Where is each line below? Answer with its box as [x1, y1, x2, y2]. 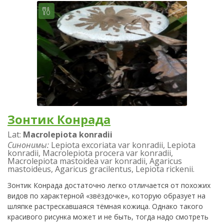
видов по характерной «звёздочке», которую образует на [7, 190, 205, 200]
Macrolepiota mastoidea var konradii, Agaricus [7, 155, 182, 166]
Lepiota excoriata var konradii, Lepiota [49, 139, 195, 150]
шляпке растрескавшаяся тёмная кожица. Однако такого [7, 201, 203, 211]
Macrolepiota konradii [23, 128, 112, 140]
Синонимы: [7, 139, 49, 150]
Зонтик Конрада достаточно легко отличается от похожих [7, 180, 210, 190]
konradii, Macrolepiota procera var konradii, [7, 147, 173, 158]
